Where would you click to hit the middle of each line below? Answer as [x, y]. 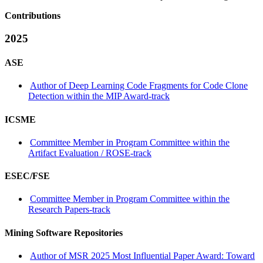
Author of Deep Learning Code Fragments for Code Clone [139, 86]
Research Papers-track [69, 210]
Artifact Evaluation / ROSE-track [90, 153]
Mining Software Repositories [64, 232]
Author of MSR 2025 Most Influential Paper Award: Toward [143, 255]
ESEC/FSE [27, 176]
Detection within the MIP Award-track [99, 96]
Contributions [33, 16]
